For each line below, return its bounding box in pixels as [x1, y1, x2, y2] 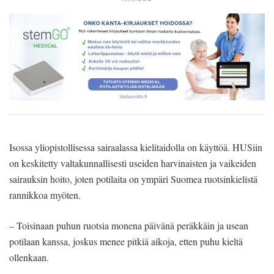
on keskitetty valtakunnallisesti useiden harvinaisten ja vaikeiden [9, 157, 256, 170]
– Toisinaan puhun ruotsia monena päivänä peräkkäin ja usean [9, 219, 248, 232]
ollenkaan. [9, 251, 49, 264]
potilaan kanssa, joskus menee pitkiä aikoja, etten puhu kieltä [9, 235, 243, 248]
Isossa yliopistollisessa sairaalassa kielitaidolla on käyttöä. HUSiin [9, 141, 262, 154]
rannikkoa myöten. [9, 188, 81, 202]
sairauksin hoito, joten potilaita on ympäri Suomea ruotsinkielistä [9, 172, 257, 186]
